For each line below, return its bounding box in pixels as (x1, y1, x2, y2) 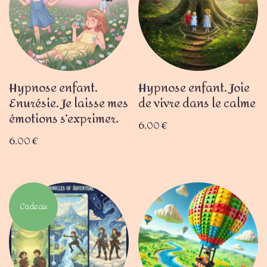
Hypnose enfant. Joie (138, 76, 250, 100)
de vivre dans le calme (138, 91, 256, 115)
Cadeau (20, 198, 47, 215)
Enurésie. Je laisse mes (9, 91, 128, 115)
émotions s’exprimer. (9, 107, 119, 131)
